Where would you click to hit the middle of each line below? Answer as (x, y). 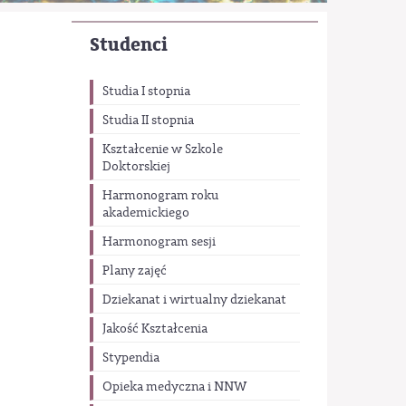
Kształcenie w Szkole (162, 150)
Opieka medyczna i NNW (174, 387)
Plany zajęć (134, 271)
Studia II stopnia (148, 121)
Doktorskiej (136, 167)
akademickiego (145, 213)
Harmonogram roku (160, 196)
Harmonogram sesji (159, 242)
